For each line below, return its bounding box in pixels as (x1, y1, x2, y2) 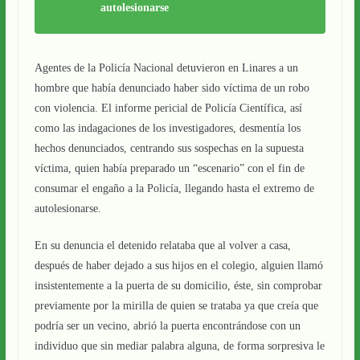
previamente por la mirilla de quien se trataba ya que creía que (34, 300, 318, 312)
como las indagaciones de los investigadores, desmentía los (34, 122, 301, 134)
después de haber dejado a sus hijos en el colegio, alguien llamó (34, 260, 323, 272)
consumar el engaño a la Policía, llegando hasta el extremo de (34, 182, 314, 194)
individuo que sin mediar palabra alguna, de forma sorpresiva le (34, 340, 325, 352)
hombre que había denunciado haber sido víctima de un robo (34, 82, 309, 94)
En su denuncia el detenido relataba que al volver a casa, (34, 239, 291, 252)
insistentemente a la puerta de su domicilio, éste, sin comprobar (34, 280, 322, 292)
